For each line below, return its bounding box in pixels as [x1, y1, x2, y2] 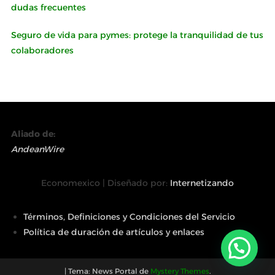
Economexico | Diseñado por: [41, 177, 171, 188]
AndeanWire [11, 144, 64, 155]
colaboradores [10, 45, 74, 56]
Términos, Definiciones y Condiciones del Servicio [23, 211, 236, 222]
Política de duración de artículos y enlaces [23, 227, 205, 238]
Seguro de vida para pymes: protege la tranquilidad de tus [10, 29, 263, 41]
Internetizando [170, 177, 234, 188]
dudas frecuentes [10, 2, 86, 13]
